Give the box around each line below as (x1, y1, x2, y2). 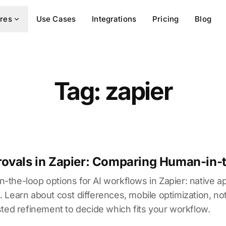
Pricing (152, 14, 179, 24)
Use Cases (36, 14, 76, 24)
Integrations (92, 14, 137, 24)
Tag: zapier (53, 76, 173, 106)
